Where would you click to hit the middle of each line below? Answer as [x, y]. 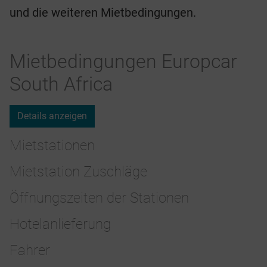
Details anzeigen [52, 116]
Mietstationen [52, 146]
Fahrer [30, 251]
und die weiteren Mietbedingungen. [103, 13]
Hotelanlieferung [60, 224]
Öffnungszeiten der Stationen [99, 198]
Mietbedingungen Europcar [123, 62]
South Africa [61, 84]
